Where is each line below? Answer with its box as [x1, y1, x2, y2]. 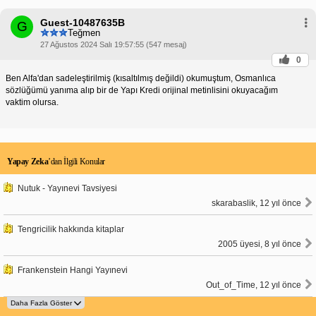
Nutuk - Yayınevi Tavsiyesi [18, 183, 117, 193]
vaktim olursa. [6, 97, 59, 107]
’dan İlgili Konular [48, 156, 105, 166]
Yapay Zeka [7, 156, 49, 166]
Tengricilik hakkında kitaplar [18, 224, 124, 234]
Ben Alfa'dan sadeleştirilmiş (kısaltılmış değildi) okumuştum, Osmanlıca [6, 73, 276, 83]
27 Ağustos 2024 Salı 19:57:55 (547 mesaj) [40, 39, 187, 49]
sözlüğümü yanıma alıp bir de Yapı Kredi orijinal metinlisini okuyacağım [6, 85, 278, 95]
